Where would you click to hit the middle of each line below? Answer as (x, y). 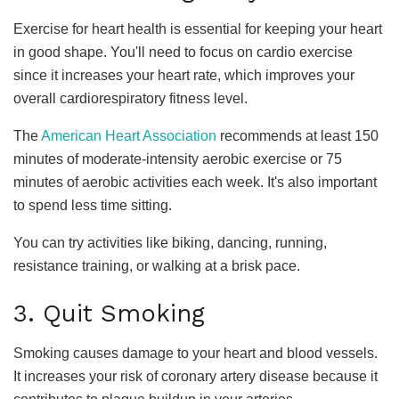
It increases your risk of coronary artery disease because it (195, 376)
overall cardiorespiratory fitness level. (130, 98)
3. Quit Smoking (109, 314)
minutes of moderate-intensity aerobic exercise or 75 (178, 159)
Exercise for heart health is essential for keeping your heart (198, 28)
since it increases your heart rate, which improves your (184, 75)
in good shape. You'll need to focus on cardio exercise (183, 52)
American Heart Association (129, 135)
